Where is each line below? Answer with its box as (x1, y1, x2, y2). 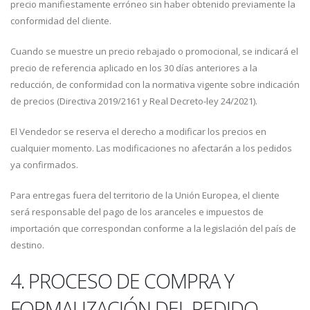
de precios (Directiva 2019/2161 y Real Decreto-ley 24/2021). (10, 95, 257, 107)
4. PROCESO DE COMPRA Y (10, 267, 234, 294)
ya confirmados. (10, 158, 78, 171)
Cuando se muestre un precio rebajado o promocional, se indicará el (10, 45, 298, 57)
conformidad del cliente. (10, 15, 111, 27)
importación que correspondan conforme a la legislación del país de (10, 222, 296, 235)
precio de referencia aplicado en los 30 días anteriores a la (10, 62, 257, 74)
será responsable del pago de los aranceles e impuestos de (10, 206, 264, 218)
